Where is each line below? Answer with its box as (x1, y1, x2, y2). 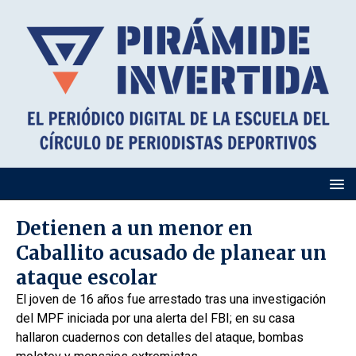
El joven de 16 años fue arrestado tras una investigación (16, 292, 326, 307)
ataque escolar (16, 265, 157, 290)
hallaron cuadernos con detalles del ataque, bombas (16, 330, 304, 345)
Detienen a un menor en (16, 216, 253, 241)
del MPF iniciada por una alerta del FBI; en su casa (16, 311, 295, 326)
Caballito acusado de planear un (16, 241, 327, 265)
